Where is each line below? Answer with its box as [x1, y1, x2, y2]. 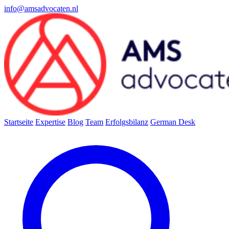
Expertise [35, 118, 65, 126]
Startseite [4, 118, 33, 126]
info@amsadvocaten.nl [4, 4, 78, 13]
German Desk [150, 118, 195, 126]
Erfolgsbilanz [105, 118, 148, 126]
